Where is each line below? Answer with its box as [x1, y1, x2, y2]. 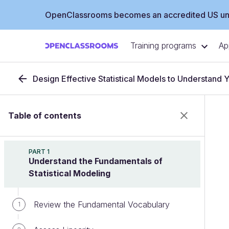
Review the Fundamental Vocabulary [34, 199, 170, 210]
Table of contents [8, 110, 81, 121]
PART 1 [29, 148, 50, 155]
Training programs [130, 40, 196, 51]
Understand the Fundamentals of [29, 156, 163, 166]
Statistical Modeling [29, 168, 110, 178]
